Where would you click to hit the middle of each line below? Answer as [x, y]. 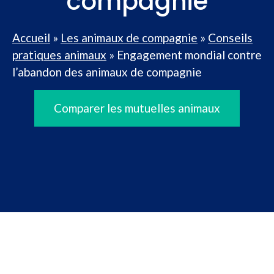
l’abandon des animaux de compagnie [107, 72]
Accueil [31, 38]
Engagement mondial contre [189, 55]
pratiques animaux [59, 55]
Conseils [230, 38]
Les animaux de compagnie [129, 38]
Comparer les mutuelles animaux [137, 108]
